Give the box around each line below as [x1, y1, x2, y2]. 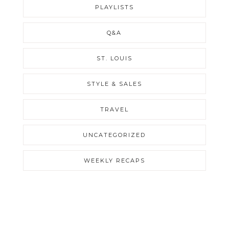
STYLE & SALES [86, 80, 142, 87]
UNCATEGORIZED [83, 131, 146, 139]
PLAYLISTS [95, 3, 134, 11]
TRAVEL [100, 105, 129, 113]
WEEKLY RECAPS [83, 156, 145, 164]
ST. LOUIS [96, 54, 132, 62]
